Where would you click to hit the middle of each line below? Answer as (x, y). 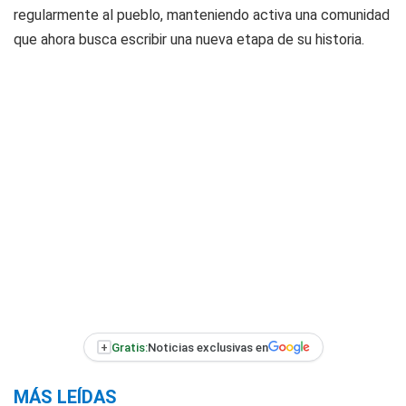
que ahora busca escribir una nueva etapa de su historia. (189, 39)
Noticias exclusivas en (208, 347)
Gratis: (129, 347)
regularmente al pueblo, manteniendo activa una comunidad (202, 15)
